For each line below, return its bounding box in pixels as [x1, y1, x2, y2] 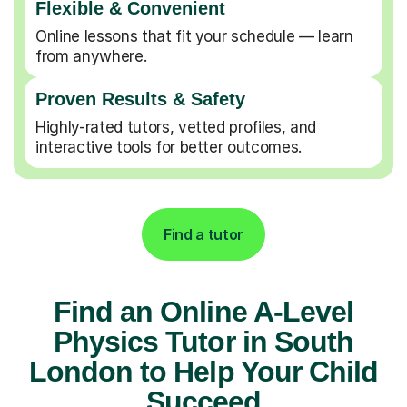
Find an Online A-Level [54, 294, 353, 328]
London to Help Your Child [28, 354, 378, 388]
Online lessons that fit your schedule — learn [35, 26, 353, 45]
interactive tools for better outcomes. [35, 137, 303, 156]
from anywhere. [35, 46, 147, 65]
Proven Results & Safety [35, 88, 245, 109]
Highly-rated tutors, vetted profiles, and [35, 117, 317, 136]
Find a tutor [163, 224, 244, 243]
